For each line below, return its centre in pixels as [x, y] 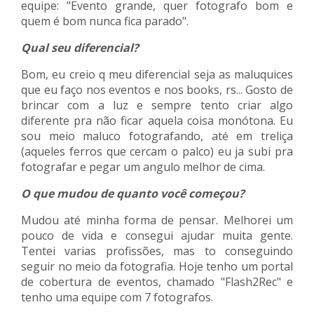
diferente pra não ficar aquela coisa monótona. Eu [157, 121]
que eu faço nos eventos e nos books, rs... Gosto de [157, 90]
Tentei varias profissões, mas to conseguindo [157, 251]
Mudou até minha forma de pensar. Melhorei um [157, 220]
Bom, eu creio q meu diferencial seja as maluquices [157, 75]
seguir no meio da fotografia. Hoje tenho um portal [157, 267]
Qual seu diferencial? [80, 48]
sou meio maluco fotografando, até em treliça [157, 136]
